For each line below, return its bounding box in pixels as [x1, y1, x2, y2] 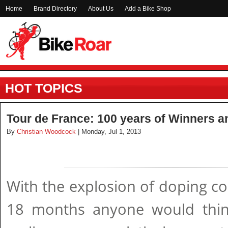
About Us [88, 5, 113, 12]
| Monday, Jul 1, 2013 [78, 128, 141, 135]
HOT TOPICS [5, 81, 82, 95]
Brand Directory [34, 5, 77, 12]
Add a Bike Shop [125, 5, 171, 12]
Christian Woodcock [17, 128, 76, 135]
